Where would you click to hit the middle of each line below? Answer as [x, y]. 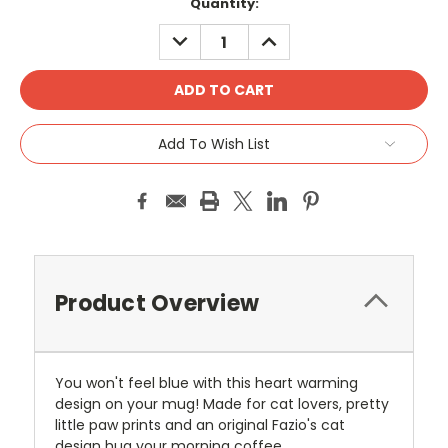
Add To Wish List [214, 144]
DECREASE [201, 34]
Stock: [43, 23]
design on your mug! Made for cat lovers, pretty [222, 404]
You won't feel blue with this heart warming [206, 383]
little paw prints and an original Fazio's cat [200, 425]
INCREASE [288, 34]
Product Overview [157, 304]
